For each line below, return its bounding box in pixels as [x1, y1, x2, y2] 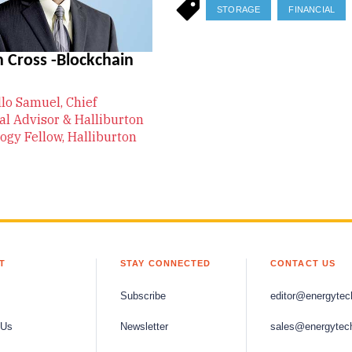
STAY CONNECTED [120, 258, 211, 268]
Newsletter [120, 321, 168, 332]
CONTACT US [270, 258, 335, 268]
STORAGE [217, 4, 261, 14]
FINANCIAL [288, 4, 335, 14]
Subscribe [120, 290, 166, 302]
